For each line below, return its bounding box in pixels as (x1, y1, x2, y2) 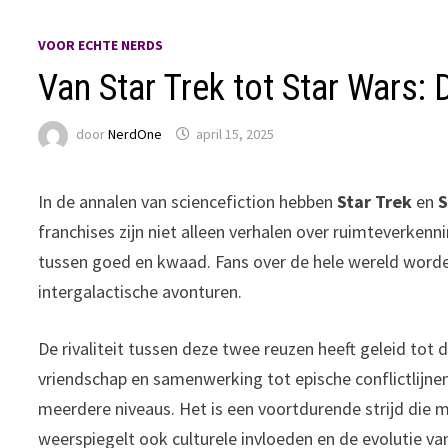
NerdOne (108, 125, 163, 144)
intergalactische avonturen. (38, 279, 243, 303)
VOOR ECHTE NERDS (38, 35, 164, 54)
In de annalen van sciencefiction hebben (38, 189, 338, 213)
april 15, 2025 (196, 125, 275, 144)
